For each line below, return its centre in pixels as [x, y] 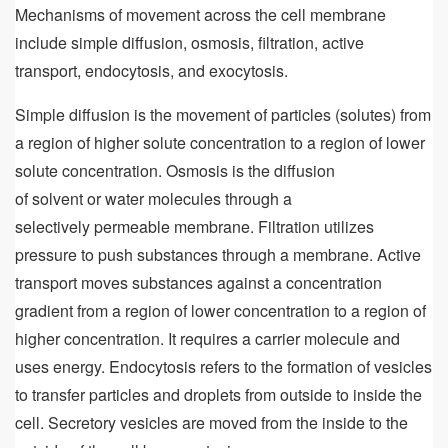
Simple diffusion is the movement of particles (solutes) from [223, 114]
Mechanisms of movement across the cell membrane [200, 14]
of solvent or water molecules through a [153, 198]
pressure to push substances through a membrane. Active [218, 254]
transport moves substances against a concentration [198, 282]
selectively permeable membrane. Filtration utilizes [194, 226]
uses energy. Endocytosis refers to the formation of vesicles [223, 366]
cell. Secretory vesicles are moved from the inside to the [211, 422]
